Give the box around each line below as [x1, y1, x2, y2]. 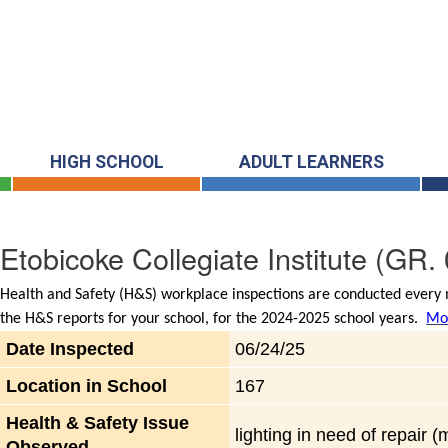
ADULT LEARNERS [238, 152, 384, 173]
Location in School [6, 376, 168, 397]
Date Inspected [6, 339, 135, 360]
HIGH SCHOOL [49, 152, 164, 173]
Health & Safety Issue [6, 413, 190, 434]
